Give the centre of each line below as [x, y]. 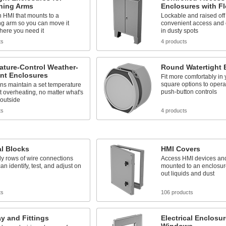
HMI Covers [180, 149]
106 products [177, 192]
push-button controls [189, 92]
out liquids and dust [187, 174]
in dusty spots [179, 31]
